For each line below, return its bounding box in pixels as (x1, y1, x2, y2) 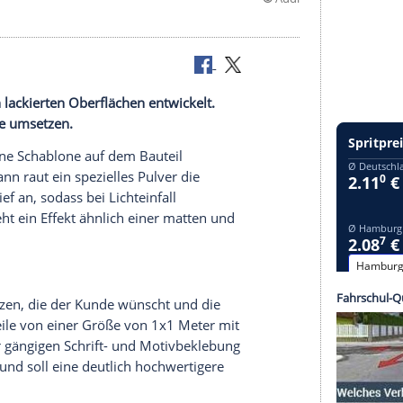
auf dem (180, 342, 251, 364)
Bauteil (250, 342, 303, 364)
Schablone (103, 342, 181, 364)
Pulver (248, 366, 297, 389)
